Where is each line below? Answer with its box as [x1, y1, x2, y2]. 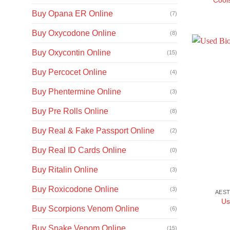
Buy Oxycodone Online [32, 28, 116, 37]
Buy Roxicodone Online [32, 184, 119, 194]
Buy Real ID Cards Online [32, 145, 126, 155]
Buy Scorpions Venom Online [32, 204, 139, 213]
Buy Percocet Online [32, 67, 107, 76]
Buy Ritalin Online [32, 165, 98, 174]
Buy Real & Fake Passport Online [32, 126, 155, 135]
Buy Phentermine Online [32, 87, 121, 96]
